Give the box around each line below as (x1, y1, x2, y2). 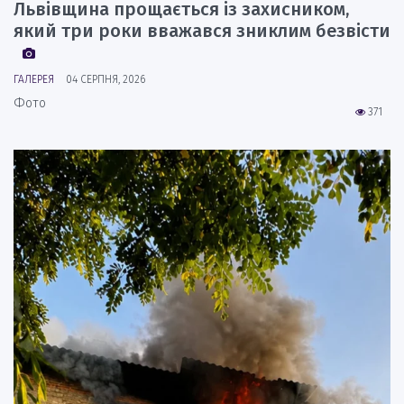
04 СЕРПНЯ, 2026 (66, 72, 145, 86)
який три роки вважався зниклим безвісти (14, 19, 390, 41)
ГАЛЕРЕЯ (14, 72, 54, 86)
